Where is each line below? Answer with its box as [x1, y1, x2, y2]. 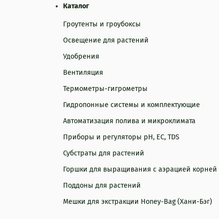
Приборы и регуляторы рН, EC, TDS [63, 133, 179, 142]
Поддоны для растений [63, 181, 141, 190]
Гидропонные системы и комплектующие [63, 101, 200, 109]
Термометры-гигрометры [63, 85, 148, 93]
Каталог [63, 2, 89, 11]
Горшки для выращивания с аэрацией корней [63, 165, 217, 174]
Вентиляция [63, 68, 103, 77]
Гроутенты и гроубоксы [63, 20, 141, 29]
